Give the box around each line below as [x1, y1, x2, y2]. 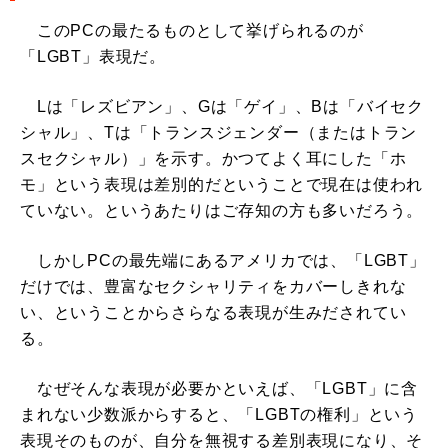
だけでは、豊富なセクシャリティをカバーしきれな [20, 278, 407, 296]
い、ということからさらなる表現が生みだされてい [20, 304, 407, 322]
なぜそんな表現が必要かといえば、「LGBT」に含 [20, 380, 418, 398]
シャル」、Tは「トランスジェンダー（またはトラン [20, 124, 418, 142]
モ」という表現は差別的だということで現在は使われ [20, 176, 424, 194]
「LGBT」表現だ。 [20, 48, 166, 66]
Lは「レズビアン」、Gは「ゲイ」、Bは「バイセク [20, 98, 424, 116]
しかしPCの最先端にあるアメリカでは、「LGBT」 [20, 252, 426, 270]
